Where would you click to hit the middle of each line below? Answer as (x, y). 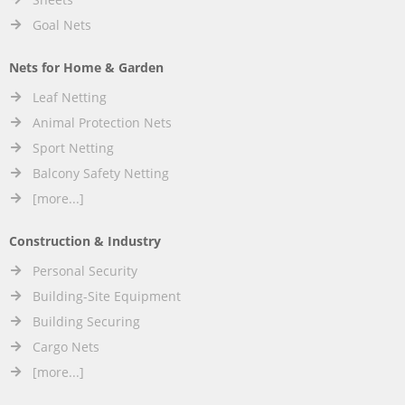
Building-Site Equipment (107, 297)
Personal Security (85, 271)
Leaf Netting (70, 98)
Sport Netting (73, 148)
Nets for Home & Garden (86, 68)
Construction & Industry (85, 241)
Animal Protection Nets (102, 123)
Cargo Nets (66, 347)
